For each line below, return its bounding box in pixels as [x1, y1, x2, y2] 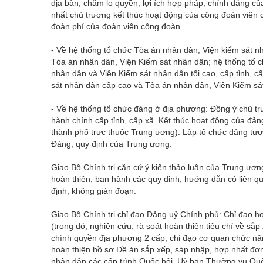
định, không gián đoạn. [51, 186, 136, 195]
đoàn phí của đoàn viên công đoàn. [51, 21, 183, 31]
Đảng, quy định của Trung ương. [51, 139, 172, 149]
